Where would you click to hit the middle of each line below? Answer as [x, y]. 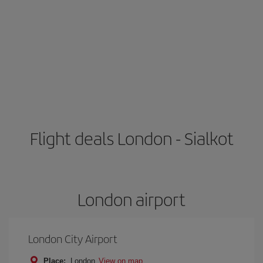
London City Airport [73, 239]
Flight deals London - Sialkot [131, 138]
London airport [131, 199]
